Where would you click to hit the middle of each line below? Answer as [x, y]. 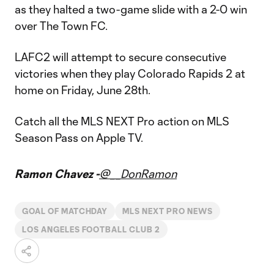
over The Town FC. [61, 26]
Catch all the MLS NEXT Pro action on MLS [122, 121]
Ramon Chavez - [57, 174]
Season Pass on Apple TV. [79, 138]
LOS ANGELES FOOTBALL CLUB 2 [91, 229]
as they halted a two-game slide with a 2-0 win [131, 9]
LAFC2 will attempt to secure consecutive [120, 57]
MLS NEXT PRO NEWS [168, 211]
